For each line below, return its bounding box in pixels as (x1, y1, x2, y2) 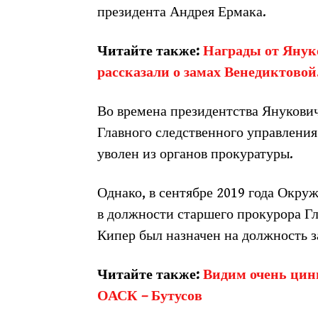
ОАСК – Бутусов (97, 288, 202, 305)
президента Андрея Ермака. (97, 4, 266, 21)
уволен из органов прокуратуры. (97, 146, 293, 163)
